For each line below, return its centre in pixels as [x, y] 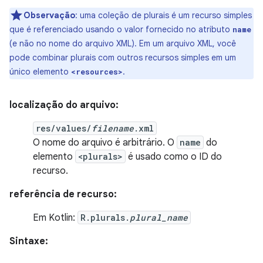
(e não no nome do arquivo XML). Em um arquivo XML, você [123, 43]
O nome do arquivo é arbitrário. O [105, 143]
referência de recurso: [63, 194]
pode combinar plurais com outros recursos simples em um [123, 58]
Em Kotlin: [55, 218]
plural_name [159, 218]
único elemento [40, 72]
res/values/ [64, 128]
